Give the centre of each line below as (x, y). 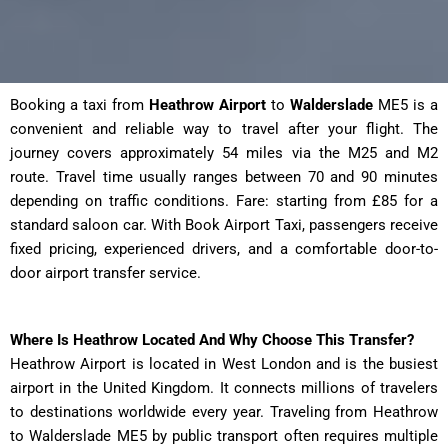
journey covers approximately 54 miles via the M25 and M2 (224, 153)
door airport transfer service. (105, 273)
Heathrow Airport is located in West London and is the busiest (224, 364)
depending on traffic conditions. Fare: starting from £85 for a (224, 201)
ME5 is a (405, 105)
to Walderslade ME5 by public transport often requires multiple (224, 436)
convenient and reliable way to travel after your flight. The (224, 129)
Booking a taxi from (79, 105)
